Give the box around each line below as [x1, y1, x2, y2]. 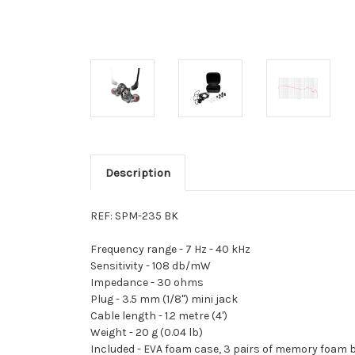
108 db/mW [152, 258, 211, 273]
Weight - [90, 325, 136, 339]
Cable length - [90, 308, 165, 323]
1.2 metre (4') [165, 308, 227, 323]
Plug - [90, 292, 122, 306]
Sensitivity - [90, 258, 152, 273]
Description [105, 165, 170, 180]
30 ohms [157, 275, 204, 289]
